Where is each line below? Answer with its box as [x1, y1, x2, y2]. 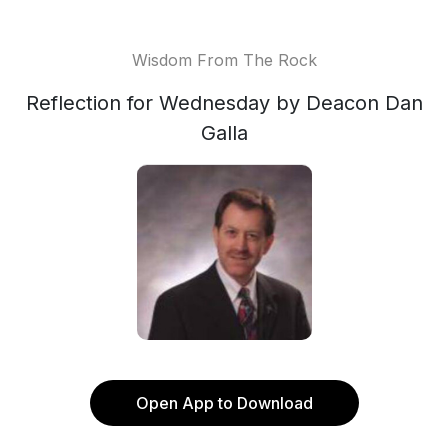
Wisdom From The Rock [131, 50, 317, 70]
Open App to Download [135, 393, 313, 413]
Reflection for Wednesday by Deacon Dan [25, 91, 423, 115]
